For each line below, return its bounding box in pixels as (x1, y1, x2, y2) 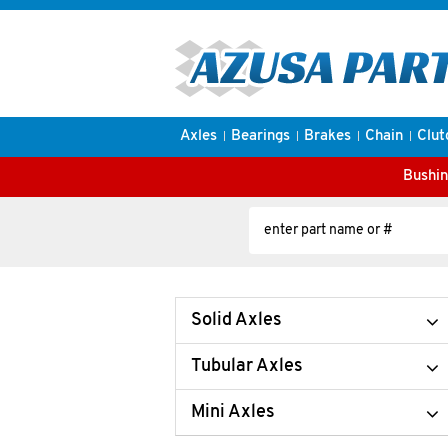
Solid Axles (191, 311, 282, 330)
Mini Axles (191, 403, 275, 422)
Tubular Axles (191, 357, 303, 376)
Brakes (303, 129, 351, 144)
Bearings (230, 129, 290, 144)
